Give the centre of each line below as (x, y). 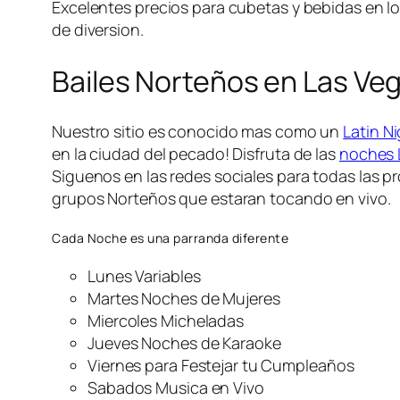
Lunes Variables (144, 275)
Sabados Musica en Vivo (176, 387)
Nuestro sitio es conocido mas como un (198, 132)
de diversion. (98, 30)
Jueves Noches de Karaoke (184, 342)
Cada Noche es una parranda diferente (170, 237)
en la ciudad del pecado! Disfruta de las (196, 154)
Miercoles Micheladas (166, 320)
